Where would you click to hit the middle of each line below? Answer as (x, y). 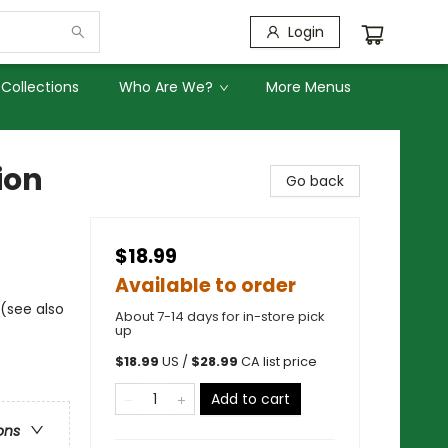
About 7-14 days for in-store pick (220, 316)
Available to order (205, 285)
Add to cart (250, 399)
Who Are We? (166, 87)
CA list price (279, 361)
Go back (315, 181)
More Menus (308, 87)
